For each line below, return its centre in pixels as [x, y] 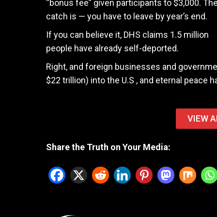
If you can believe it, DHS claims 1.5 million [127, 35]
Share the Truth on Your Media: [108, 147]
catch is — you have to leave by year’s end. [126, 16]
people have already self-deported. [112, 48]
